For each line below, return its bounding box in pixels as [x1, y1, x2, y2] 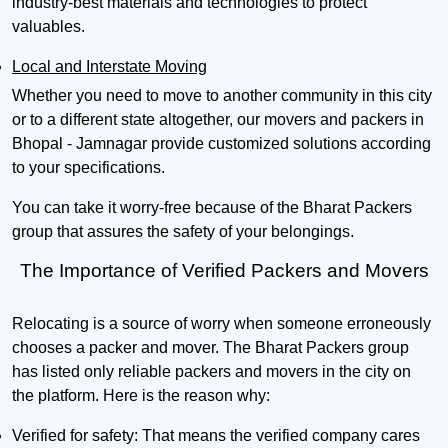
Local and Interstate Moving [12, 58, 207, 76]
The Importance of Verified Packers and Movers [19, 260, 429, 282]
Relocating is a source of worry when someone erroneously [12, 315, 431, 333]
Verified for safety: [12, 427, 138, 445]
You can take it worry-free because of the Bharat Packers [12, 199, 412, 217]
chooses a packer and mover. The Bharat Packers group [12, 339, 409, 357]
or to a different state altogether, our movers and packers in [12, 111, 424, 129]
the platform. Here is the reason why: [12, 387, 270, 405]
